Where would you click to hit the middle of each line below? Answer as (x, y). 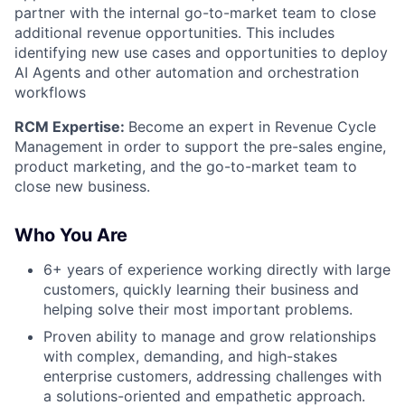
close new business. (82, 186)
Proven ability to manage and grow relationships (210, 336)
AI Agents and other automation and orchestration (187, 72)
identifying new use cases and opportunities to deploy (201, 52)
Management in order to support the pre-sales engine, (200, 146)
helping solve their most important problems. (198, 309)
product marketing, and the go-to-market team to (186, 166)
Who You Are (71, 235)
